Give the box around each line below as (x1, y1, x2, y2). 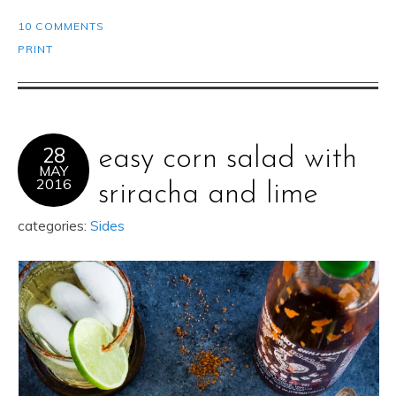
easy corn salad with (98, 143, 357, 175)
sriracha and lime (98, 179, 318, 210)
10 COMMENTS (18, 19, 104, 33)
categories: (18, 217, 90, 234)
